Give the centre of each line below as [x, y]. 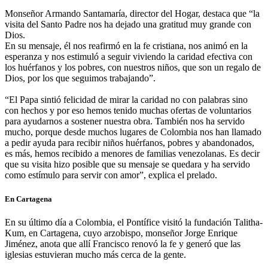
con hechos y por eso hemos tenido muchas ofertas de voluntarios [128, 111]
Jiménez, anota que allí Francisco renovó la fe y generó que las [123, 243]
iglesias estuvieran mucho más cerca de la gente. [95, 254]
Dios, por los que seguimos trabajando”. [80, 78]
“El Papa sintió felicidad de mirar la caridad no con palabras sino [126, 100]
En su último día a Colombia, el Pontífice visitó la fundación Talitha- [134, 222]
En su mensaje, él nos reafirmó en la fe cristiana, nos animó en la [126, 46]
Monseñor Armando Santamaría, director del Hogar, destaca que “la [132, 14]
